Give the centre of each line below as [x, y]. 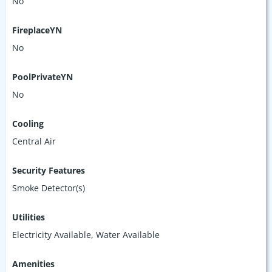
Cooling [28, 123]
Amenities [33, 263]
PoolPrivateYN [42, 76]
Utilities [29, 217]
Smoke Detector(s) [49, 188]
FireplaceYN [37, 30]
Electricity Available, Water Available [86, 234]
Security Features [49, 170]
